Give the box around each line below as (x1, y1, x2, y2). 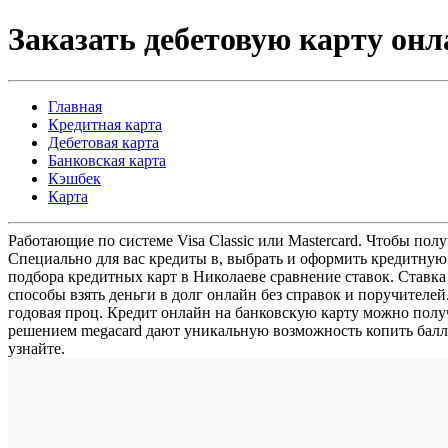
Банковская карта (48, 151, 166, 169)
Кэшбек (48, 169, 101, 187)
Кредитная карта (48, 115, 162, 133)
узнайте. (8, 339, 65, 357)
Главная (48, 97, 102, 115)
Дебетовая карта (48, 133, 159, 151)
